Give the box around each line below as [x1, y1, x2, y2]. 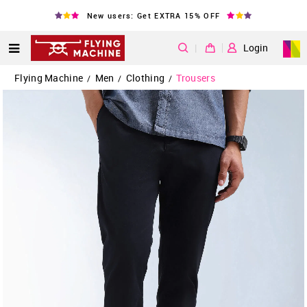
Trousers [176, 71, 215, 84]
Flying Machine [14, 71, 84, 84]
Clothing [125, 71, 165, 84]
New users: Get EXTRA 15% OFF [86, 10, 221, 21]
